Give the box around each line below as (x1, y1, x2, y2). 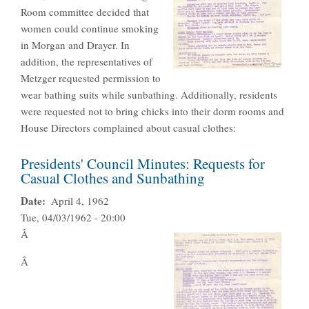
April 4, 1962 (50, 194, 109, 208)
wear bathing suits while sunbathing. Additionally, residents (21, 88, 277, 102)
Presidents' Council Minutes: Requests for (21, 154, 265, 174)
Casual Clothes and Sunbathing (21, 168, 205, 188)
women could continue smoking (21, 21, 159, 36)
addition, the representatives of (21, 54, 152, 69)
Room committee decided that (21, 5, 149, 19)
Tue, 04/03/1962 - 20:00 (21, 210, 126, 225)
